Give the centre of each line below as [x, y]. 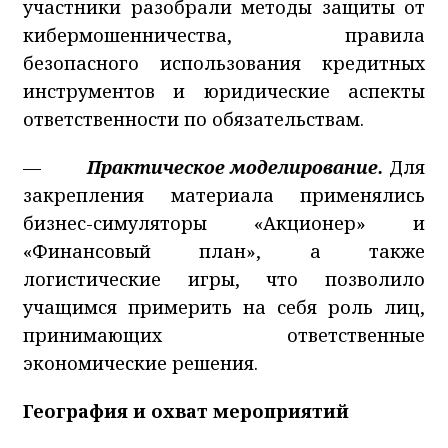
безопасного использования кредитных [224, 63]
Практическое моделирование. [235, 167]
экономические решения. [140, 363]
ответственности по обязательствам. [193, 119]
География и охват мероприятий [186, 411]
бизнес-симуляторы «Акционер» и [224, 223]
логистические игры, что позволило [224, 279]
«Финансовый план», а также [224, 251]
